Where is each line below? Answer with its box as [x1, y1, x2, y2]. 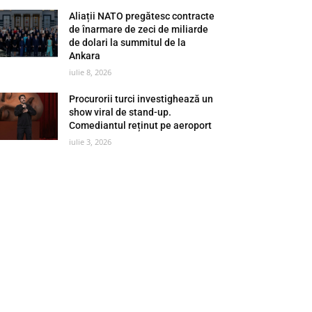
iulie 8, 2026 [69, 66, 112, 77]
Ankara [69, 49, 101, 61]
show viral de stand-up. [69, 106, 172, 118]
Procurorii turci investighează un [69, 93, 214, 104]
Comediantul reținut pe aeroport [69, 119, 212, 131]
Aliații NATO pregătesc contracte [69, 10, 215, 22]
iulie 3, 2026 [69, 136, 112, 147]
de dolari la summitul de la [69, 36, 187, 48]
